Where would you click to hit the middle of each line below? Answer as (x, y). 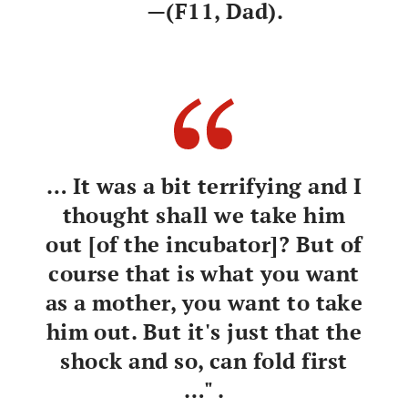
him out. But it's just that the (204, 331)
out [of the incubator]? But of (204, 244)
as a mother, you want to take (204, 302)
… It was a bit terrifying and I (204, 185)
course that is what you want (204, 273)
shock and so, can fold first (204, 360)
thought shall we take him (204, 214)
